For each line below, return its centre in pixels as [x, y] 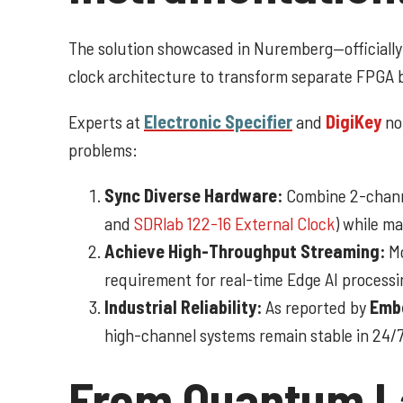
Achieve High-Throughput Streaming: [245, 251]
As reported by [316, 306]
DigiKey [354, 121]
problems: [103, 149]
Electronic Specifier [218, 121]
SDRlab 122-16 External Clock [234, 223]
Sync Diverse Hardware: [193, 195]
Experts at [106, 121]
